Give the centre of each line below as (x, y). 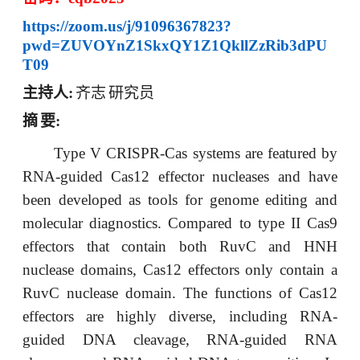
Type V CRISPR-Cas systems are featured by (196, 153)
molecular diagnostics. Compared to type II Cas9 (180, 223)
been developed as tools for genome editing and (180, 199)
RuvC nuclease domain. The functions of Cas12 (180, 292)
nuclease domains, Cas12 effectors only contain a (180, 269)
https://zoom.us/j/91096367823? (127, 27)
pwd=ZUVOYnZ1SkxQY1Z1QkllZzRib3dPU (175, 46)
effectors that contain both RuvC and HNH (180, 246)
